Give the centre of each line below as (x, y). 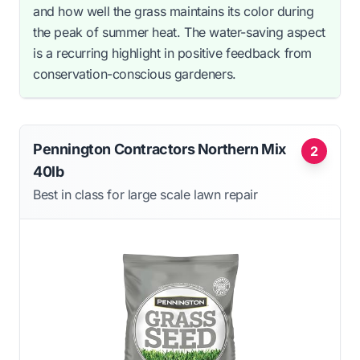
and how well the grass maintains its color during (174, 11)
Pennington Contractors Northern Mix (160, 149)
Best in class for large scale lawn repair (145, 194)
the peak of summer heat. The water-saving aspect (179, 32)
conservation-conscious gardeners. (135, 74)
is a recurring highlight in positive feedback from (173, 53)
